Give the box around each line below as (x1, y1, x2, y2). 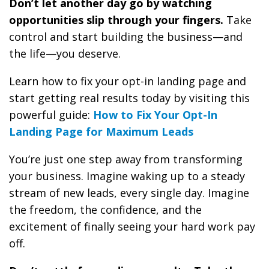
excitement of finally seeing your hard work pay (9, 219, 255, 234)
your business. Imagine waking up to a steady (9, 168, 245, 183)
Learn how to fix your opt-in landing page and (9, 73, 246, 88)
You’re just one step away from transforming (9, 151, 243, 166)
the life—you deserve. (9, 46, 121, 61)
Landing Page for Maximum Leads (9, 124, 193, 139)
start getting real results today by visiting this (9, 90, 250, 105)
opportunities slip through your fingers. (9, 12, 223, 27)
